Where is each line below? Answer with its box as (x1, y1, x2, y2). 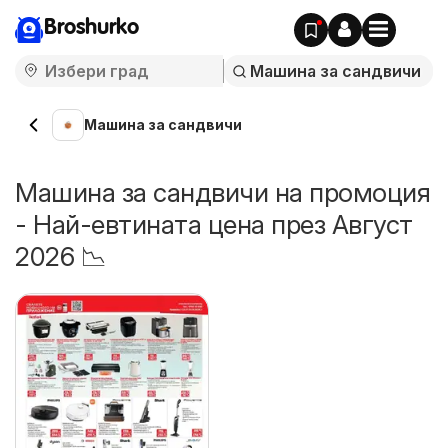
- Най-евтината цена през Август (15, 209, 413, 240)
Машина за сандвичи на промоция (15, 177, 430, 208)
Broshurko (44, 17, 139, 39)
